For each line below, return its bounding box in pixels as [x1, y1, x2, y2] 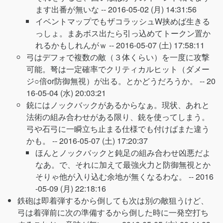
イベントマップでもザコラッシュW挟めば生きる [35, 15, 210, 27]
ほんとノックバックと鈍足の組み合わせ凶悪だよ [35, 147, 211, 158]
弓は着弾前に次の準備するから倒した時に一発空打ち [17, 207, 209, 218]
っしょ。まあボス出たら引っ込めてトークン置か [35, 27, 211, 39]
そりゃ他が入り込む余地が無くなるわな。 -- [35, 171, 196, 182]
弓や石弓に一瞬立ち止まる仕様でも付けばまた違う [26, 123, 210, 134]
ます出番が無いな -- [35, 3, 108, 15]
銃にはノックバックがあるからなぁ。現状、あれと [26, 99, 210, 111]
